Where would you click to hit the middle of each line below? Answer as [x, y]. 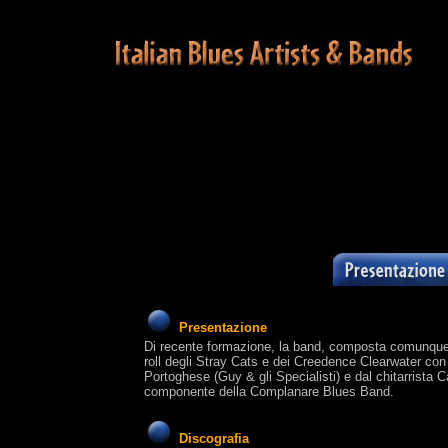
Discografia [214, 438]
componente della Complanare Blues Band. [269, 391]
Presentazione [223, 327]
